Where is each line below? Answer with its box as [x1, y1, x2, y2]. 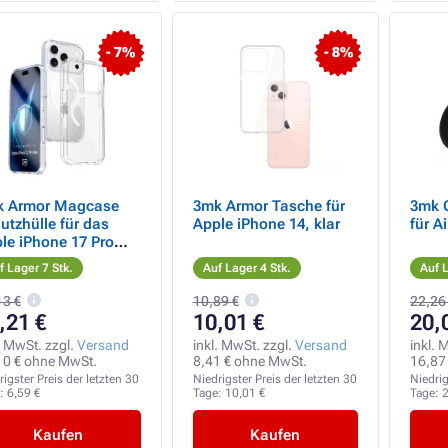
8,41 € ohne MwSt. [192, 353, 307, 369]
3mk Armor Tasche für [192, 197, 345, 215]
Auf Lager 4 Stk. [202, 261, 291, 275]
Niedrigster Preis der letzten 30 [192, 372, 357, 386]
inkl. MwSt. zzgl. [192, 337, 295, 353]
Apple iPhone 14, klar [192, 215, 340, 233]
